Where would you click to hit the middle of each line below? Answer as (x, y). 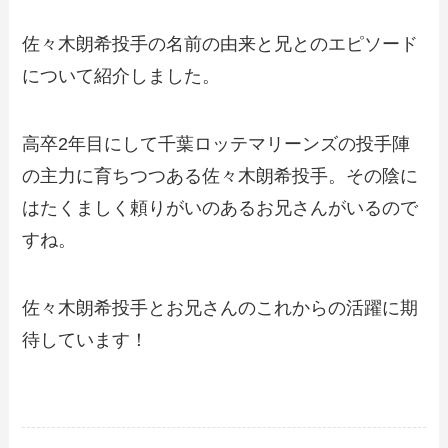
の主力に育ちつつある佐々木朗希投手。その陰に (220, 175)
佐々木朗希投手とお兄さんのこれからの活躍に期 (220, 307)
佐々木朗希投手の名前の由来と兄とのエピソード (220, 43)
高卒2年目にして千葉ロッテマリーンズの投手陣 (216, 143)
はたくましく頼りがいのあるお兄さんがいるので (220, 207)
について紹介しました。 (121, 75)
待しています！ (85, 339)
